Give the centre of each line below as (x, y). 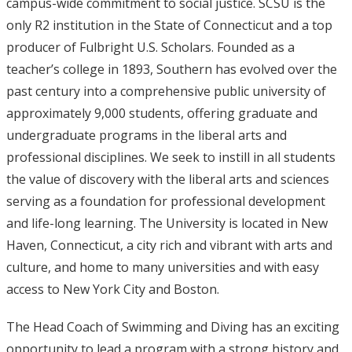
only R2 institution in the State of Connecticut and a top (169, 25)
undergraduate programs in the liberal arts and (146, 135)
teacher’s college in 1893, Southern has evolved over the (171, 69)
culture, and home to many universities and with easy (162, 267)
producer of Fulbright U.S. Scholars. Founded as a (150, 47)
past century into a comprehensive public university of (166, 91)
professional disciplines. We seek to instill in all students (170, 157)
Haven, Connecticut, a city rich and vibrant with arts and (169, 245)
